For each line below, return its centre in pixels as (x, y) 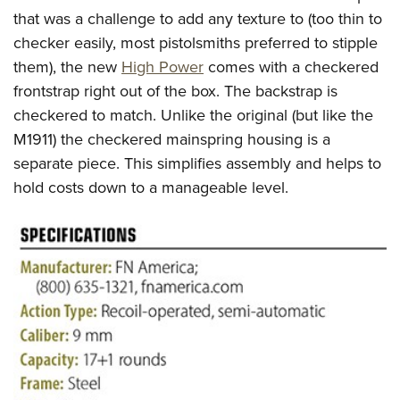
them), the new (67, 67)
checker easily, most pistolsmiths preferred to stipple (196, 43)
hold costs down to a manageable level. (151, 188)
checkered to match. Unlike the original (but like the (193, 116)
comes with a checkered (291, 67)
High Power (162, 67)
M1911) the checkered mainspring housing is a (172, 140)
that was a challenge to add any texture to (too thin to (198, 19)
